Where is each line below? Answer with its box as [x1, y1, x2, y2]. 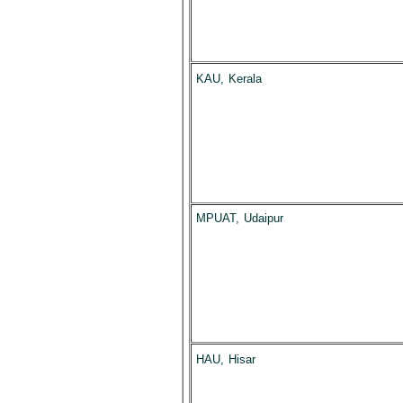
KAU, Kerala [195, 72, 262, 85]
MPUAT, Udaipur [195, 211, 283, 225]
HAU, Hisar [195, 353, 255, 366]
